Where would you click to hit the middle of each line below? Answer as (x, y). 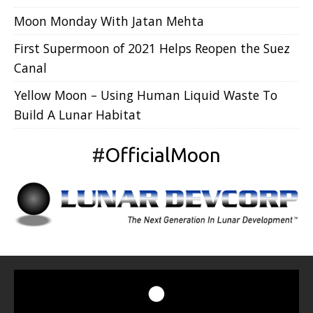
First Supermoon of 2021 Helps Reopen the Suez (152, 49)
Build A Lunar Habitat (78, 115)
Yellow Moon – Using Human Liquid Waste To (146, 95)
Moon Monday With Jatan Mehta (109, 21)
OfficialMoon (163, 155)
